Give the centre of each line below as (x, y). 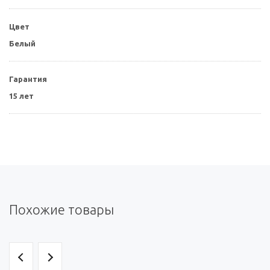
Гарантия (28, 79)
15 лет (21, 96)
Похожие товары (61, 210)
